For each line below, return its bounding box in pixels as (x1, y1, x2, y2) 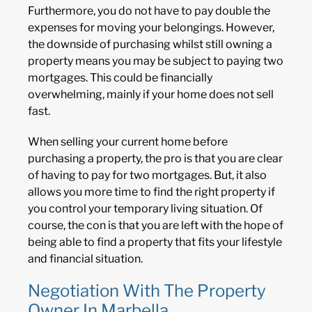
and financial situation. (28, 251, 143, 265)
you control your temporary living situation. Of (28, 201, 263, 215)
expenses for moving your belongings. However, (28, 20, 274, 34)
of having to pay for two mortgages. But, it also (28, 168, 267, 182)
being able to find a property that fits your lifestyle (28, 235, 282, 249)
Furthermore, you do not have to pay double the (28, 3, 270, 17)
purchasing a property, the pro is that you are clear (28, 151, 283, 165)
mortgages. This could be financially (28, 70, 212, 84)
